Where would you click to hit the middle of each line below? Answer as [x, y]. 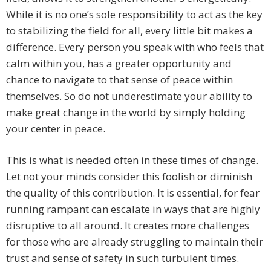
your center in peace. [56, 129]
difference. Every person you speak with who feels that [135, 47]
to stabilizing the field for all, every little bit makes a [129, 31]
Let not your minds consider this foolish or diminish [129, 177]
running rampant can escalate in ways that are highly [133, 209]
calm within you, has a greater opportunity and [119, 64]
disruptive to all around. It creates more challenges [128, 226]
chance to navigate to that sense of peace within [119, 80]
